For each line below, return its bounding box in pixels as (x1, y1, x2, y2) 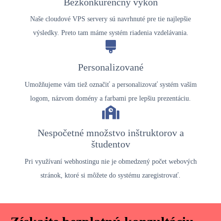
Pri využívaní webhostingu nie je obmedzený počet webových (24, 157, 197, 165)
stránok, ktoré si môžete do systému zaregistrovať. (40, 171, 181, 179)
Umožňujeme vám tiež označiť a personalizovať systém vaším (24, 80, 197, 88)
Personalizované (77, 62, 144, 73)
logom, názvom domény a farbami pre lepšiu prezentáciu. (30, 94, 191, 102)
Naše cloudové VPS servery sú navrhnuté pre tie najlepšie (30, 15, 191, 23)
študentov (91, 139, 130, 149)
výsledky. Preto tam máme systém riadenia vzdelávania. (33, 29, 188, 37)
